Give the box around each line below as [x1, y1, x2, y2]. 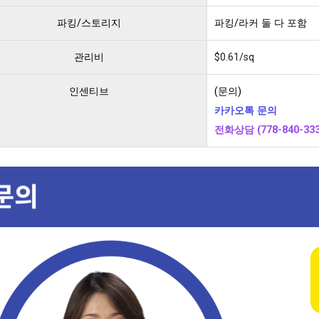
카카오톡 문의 [214, 104, 277, 117]
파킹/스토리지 [57, 16, 121, 29]
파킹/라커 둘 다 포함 [214, 16, 307, 29]
